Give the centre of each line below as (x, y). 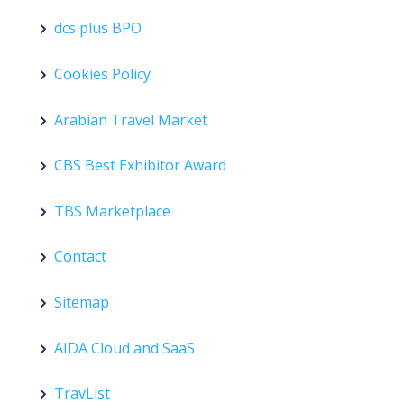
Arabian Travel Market (131, 119)
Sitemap (82, 302)
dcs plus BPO (98, 28)
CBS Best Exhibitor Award (140, 165)
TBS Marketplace (112, 211)
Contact (80, 257)
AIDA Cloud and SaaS (124, 348)
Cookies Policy (102, 73)
